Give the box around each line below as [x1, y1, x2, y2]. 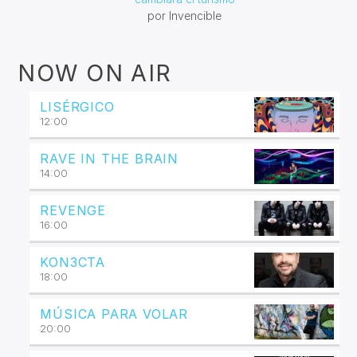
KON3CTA [40, 253, 106, 270]
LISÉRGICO [40, 98, 115, 115]
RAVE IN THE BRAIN [40, 150, 179, 167]
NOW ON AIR [18, 58, 172, 87]
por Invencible [147, 8, 222, 22]
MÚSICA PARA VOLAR [40, 305, 189, 322]
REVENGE [40, 202, 107, 218]
